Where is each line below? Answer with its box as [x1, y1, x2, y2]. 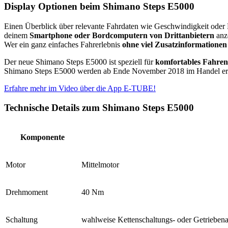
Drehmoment [6, 188, 48, 197]
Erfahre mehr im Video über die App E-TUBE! [4, 83, 156, 93]
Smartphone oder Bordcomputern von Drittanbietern [30, 31, 214, 40]
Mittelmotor [81, 160, 119, 169]
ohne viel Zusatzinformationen [122, 40, 227, 49]
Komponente [20, 133, 65, 142]
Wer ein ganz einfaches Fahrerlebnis [4, 40, 122, 49]
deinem [4, 31, 30, 40]
